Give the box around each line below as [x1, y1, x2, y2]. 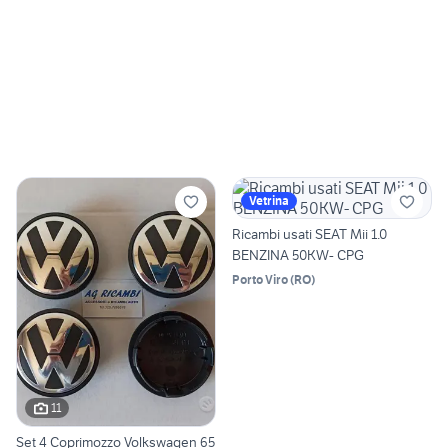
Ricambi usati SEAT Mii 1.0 [232, 225, 387, 244]
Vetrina [249, 193, 289, 209]
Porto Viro [232, 272, 288, 288]
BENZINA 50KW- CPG [232, 246, 364, 265]
